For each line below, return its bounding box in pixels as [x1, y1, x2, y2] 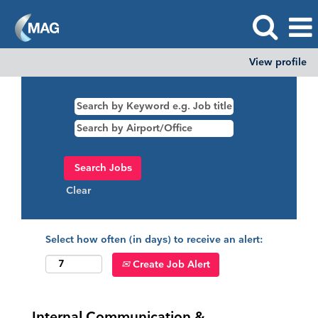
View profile [249, 56, 307, 68]
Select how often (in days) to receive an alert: [45, 234, 263, 246]
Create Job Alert [130, 258, 210, 270]
